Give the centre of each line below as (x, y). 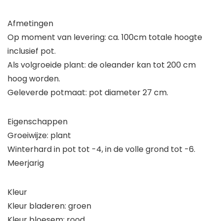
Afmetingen (30, 23)
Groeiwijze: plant (39, 135)
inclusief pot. (32, 51)
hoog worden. (34, 79)
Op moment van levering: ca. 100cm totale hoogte (105, 37)
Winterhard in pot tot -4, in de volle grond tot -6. (101, 149)
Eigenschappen (37, 122)
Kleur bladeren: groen (49, 206)
